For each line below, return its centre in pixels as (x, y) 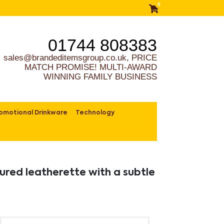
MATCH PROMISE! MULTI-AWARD (90, 67)
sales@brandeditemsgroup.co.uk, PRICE (80, 57)
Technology (95, 113)
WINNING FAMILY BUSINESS (100, 76)
